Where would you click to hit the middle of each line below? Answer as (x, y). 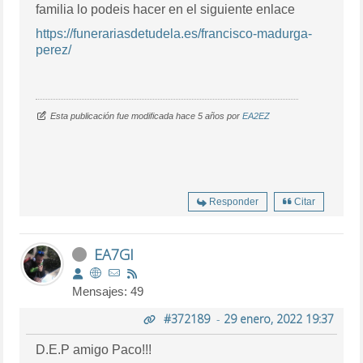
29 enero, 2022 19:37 (278, 318)
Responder (233, 201)
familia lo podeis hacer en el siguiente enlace (166, 9)
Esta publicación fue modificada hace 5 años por (147, 115)
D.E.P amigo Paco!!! (94, 349)
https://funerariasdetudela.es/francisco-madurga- (174, 33)
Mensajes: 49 (108, 291)
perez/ (54, 49)
